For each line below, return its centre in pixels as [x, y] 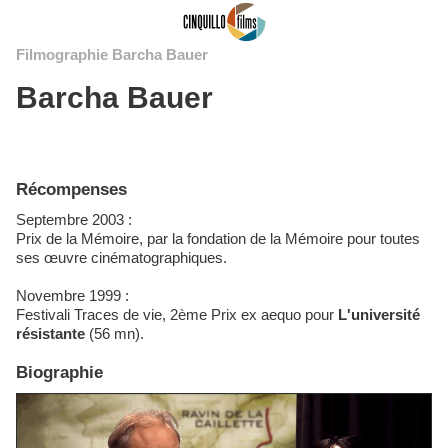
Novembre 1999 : [72, 295]
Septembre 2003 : [79, 219]
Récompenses [71, 189]
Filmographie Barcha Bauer [112, 54]
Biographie [59, 372]
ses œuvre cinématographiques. [121, 257]
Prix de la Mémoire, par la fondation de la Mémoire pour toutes [218, 238]
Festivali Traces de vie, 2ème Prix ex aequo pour [177, 314]
